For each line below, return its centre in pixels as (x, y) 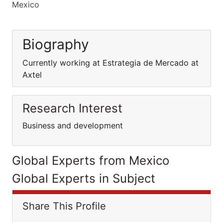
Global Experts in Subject (84, 178)
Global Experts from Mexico (91, 161)
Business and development (74, 125)
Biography (56, 44)
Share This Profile (64, 206)
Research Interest (72, 108)
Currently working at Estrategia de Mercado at (111, 63)
